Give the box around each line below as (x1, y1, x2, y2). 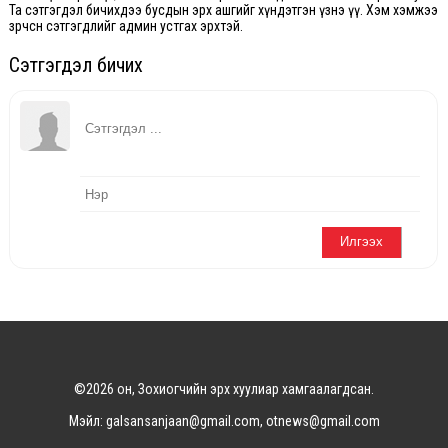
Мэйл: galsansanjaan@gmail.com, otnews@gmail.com (68, 413, 380, 429)
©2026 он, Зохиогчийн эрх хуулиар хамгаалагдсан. (74, 381, 374, 397)
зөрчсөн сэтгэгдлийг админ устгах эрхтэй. (8, 17, 243, 34)
